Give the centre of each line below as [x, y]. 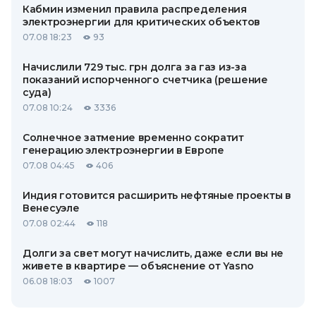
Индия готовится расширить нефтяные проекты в [157, 195]
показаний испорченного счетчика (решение [145, 80]
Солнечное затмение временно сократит [133, 138]
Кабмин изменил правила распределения [135, 9]
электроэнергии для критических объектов [142, 22]
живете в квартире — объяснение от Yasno [139, 266]
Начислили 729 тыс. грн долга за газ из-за [135, 67]
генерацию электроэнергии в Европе [123, 150]
